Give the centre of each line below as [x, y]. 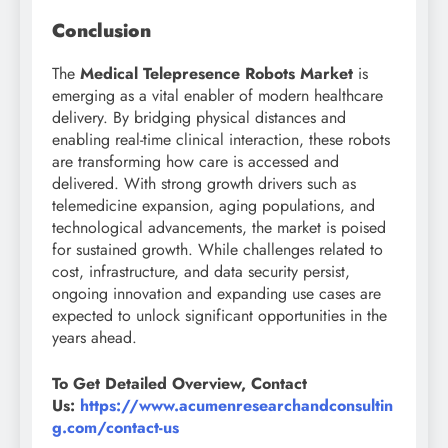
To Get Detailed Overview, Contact [179, 384]
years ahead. [94, 338]
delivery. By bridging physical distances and [199, 118]
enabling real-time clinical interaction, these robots [221, 140]
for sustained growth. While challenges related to [217, 250]
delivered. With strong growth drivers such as [204, 184]
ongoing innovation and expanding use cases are [216, 294]
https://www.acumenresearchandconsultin [236, 406]
